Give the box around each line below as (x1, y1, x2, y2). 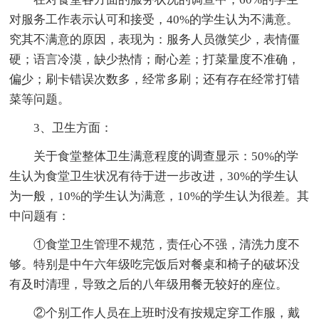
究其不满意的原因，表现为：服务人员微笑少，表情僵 (9, 32, 300, 46)
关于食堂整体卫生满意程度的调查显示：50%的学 (9, 149, 299, 163)
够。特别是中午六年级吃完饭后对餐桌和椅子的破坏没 (9, 257, 300, 271)
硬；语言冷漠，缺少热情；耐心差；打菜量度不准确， (9, 52, 300, 66)
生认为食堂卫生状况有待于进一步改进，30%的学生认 (9, 169, 299, 183)
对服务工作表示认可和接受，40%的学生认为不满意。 (9, 12, 299, 26)
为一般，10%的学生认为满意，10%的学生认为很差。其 (9, 189, 310, 203)
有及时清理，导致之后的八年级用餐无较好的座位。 (9, 277, 288, 291)
